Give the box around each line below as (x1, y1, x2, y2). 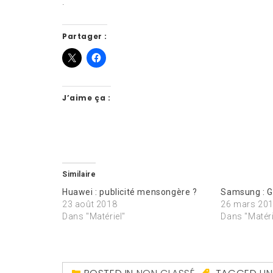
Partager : (62, 30, 107, 41)
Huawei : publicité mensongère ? (62, 186, 197, 197)
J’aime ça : (62, 92, 111, 103)
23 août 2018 (62, 199, 118, 209)
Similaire (62, 169, 96, 179)
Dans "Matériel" (62, 211, 126, 221)
